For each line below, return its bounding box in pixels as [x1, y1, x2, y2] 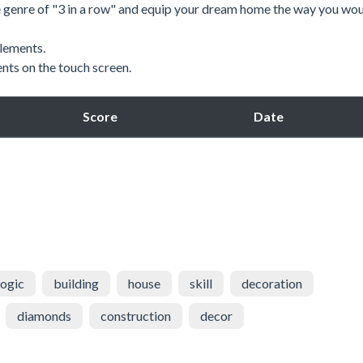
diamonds [17, 307, 71, 323]
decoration [241, 275, 302, 291]
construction [100, 307, 171, 323]
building [53, 275, 99, 291]
